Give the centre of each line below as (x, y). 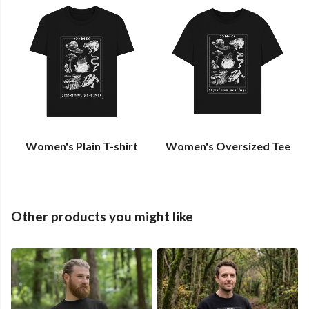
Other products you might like (102, 217)
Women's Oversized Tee (228, 146)
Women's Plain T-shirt (81, 146)
